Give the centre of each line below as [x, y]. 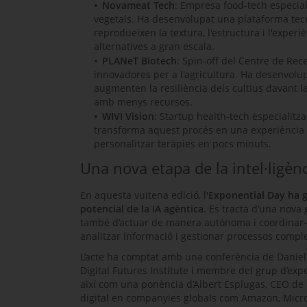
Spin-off [200, 60]
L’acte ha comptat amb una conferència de [179, 256]
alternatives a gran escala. [154, 46]
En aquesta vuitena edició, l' [144, 195]
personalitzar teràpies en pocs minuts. [183, 143]
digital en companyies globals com [161, 297]
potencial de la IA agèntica [142, 208]
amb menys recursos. [143, 101]
